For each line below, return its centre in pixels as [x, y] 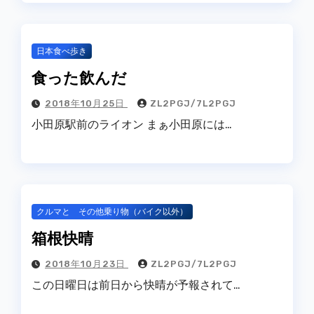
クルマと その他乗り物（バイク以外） [112, 211]
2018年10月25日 [86, 103]
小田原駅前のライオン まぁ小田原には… [132, 124]
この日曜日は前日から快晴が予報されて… [136, 285]
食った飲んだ [79, 77]
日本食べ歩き [62, 51]
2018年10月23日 [87, 264]
